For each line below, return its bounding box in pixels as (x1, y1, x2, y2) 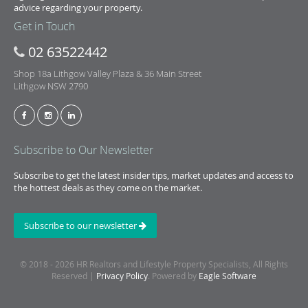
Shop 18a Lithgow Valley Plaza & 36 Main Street (14, 67, 201, 80)
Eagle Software (199, 270, 256, 281)
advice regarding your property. (14, 1, 142, 14)
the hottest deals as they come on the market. (14, 181, 202, 194)
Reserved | (52, 270, 96, 281)
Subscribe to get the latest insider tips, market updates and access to (14, 169, 294, 181)
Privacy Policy (96, 270, 148, 281)
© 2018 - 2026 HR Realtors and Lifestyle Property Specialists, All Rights (20, 258, 288, 269)
